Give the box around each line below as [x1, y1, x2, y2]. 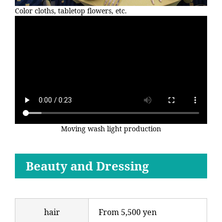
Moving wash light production [61, 124, 161, 134]
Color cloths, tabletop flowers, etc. [15, 6, 127, 15]
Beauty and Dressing [26, 158, 149, 174]
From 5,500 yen [99, 207, 157, 218]
